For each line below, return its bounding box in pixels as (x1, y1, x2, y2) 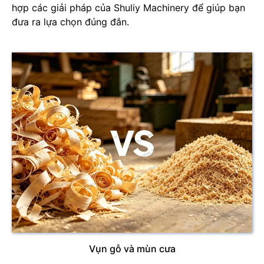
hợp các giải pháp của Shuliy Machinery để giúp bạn (12, 2, 245, 14)
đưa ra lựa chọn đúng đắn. (12, 16, 129, 28)
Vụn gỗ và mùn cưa (88, 243, 176, 255)
